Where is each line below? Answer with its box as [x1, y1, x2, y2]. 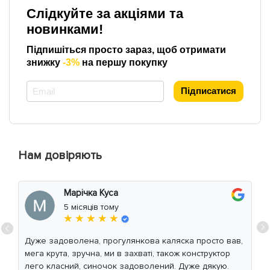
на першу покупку [80, 57, 168, 68]
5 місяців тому [64, 202, 119, 213]
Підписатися [181, 86, 236, 96]
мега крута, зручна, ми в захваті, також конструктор [25, 248, 230, 259]
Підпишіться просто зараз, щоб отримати [27, 45, 226, 55]
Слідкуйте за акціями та [27, 6, 183, 22]
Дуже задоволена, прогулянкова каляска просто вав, [25, 236, 103, 246]
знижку [27, 57, 63, 68]
